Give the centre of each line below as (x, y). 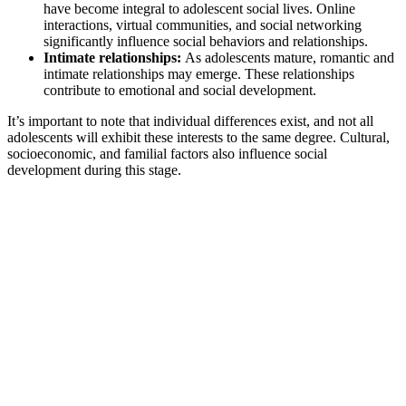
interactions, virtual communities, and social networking (203, 24)
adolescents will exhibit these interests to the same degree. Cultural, (198, 137)
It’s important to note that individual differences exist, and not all (190, 121)
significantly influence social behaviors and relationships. (206, 41)
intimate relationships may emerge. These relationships (199, 73)
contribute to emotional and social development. (180, 90)
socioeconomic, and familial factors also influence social (167, 153)
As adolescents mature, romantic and (290, 57)
